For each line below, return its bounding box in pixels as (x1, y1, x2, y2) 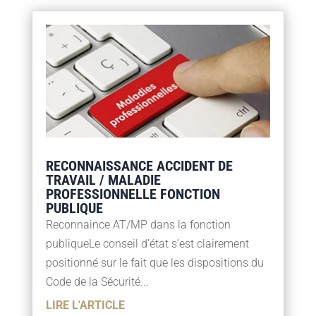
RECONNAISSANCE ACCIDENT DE (45, 157, 233, 175)
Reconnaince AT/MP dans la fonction (45, 218, 231, 232)
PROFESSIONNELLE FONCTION (45, 186, 220, 203)
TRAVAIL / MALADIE (45, 171, 161, 189)
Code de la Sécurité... (45, 275, 149, 289)
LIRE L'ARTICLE (45, 298, 125, 312)
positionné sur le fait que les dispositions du (45, 256, 264, 270)
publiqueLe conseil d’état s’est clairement (45, 237, 249, 251)
